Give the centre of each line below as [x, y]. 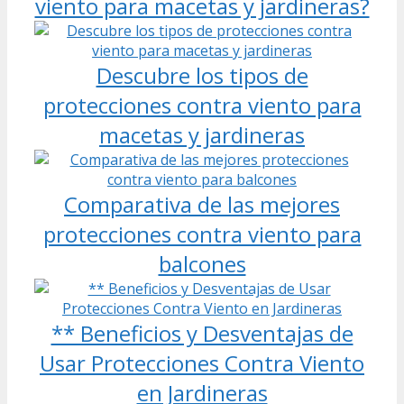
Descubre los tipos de [202, 75]
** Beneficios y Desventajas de [202, 333]
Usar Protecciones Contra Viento [202, 363]
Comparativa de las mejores [202, 204]
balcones [202, 263]
